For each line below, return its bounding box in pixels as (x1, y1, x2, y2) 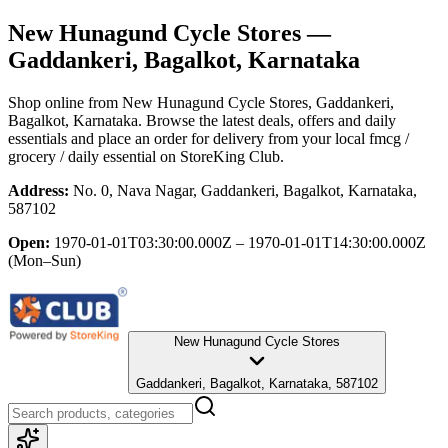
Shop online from (8, 93, 122, 111)
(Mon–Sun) (8, 251, 81, 269)
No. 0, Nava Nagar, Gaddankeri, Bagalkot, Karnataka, (73, 181, 417, 199)
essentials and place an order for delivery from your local (8, 129, 365, 147)
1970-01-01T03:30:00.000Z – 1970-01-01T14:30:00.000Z (54, 233, 426, 251)
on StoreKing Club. (156, 147, 284, 165)
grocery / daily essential (8, 147, 156, 165)
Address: (8, 181, 69, 199)
